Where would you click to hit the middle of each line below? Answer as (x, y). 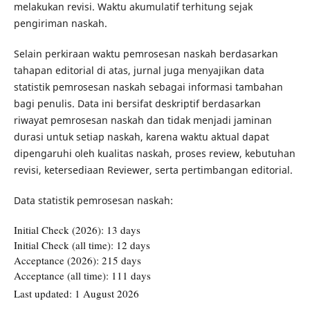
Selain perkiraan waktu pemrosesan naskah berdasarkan (146, 53)
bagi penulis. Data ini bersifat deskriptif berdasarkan (137, 103)
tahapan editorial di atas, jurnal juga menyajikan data (139, 70)
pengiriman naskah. (60, 23)
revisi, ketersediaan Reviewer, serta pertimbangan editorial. (153, 170)
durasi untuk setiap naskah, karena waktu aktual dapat (141, 136)
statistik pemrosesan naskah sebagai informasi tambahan (148, 86)
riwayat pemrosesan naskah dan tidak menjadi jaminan (143, 120)
